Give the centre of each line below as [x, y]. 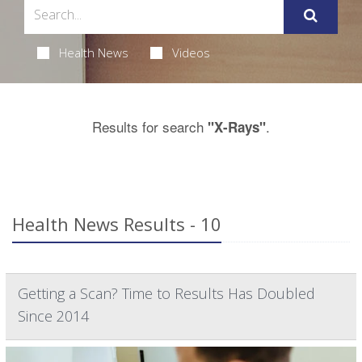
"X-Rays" [237, 126]
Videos [191, 52]
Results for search [150, 126]
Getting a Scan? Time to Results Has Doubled [166, 293]
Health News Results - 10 [117, 223]
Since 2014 [53, 316]
